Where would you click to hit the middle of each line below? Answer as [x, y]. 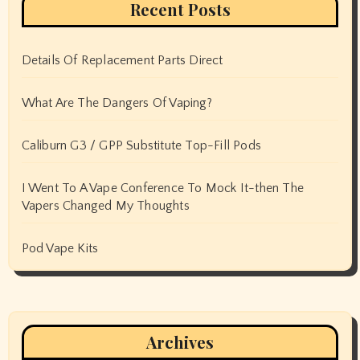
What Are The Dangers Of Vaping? [117, 102]
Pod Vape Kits [60, 248]
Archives [180, 342]
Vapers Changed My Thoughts [105, 205]
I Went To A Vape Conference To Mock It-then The [162, 188]
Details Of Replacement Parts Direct [122, 60]
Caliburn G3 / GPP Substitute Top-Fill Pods [141, 145]
